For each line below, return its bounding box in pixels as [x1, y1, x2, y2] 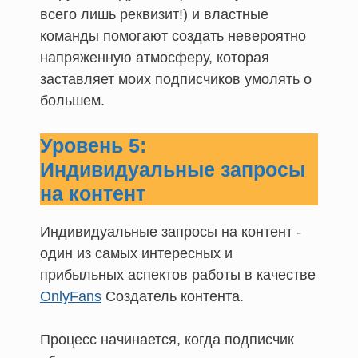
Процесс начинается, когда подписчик [40, 331, 294, 348]
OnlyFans [40, 288, 101, 304]
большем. [40, 92, 105, 109]
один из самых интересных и [40, 245, 233, 261]
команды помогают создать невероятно [40, 27, 306, 44]
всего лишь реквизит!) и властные [40, 6, 268, 22]
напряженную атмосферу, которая [40, 49, 269, 66]
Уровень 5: [40, 133, 146, 157]
